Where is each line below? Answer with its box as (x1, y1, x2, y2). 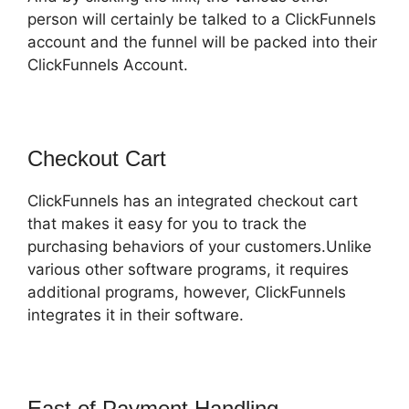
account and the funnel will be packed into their (27, 33, 377, 52)
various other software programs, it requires (27, 260, 349, 279)
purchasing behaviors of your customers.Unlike (27, 237, 372, 257)
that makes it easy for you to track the (27, 215, 307, 234)
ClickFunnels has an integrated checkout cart (27, 192, 358, 211)
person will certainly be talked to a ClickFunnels (27, 10, 376, 29)
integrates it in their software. (27, 306, 244, 325)
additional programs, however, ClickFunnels (27, 283, 346, 302)
